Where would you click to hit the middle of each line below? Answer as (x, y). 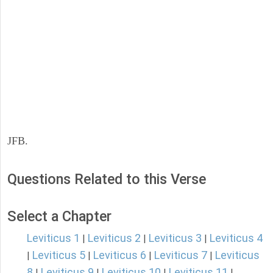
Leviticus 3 (175, 238)
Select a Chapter (59, 217)
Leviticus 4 (236, 238)
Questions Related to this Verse (107, 179)
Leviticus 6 (120, 255)
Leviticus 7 (181, 255)
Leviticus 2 (114, 238)
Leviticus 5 (59, 255)
